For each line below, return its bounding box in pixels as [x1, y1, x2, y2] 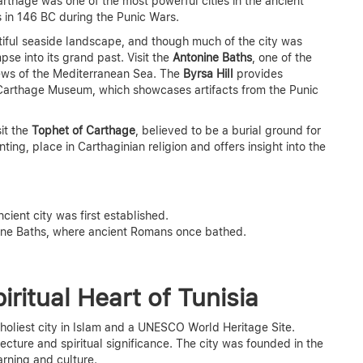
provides [237, 66, 283, 80]
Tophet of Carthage [32, 123, 135, 137]
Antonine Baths [173, 50, 252, 64]
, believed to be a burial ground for [135, 123, 321, 137]
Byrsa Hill [183, 66, 237, 80]
